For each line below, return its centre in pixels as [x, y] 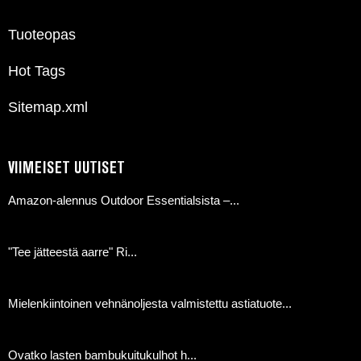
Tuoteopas [42, 35]
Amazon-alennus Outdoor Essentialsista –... [124, 201]
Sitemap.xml [48, 108]
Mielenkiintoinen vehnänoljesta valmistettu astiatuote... [150, 304]
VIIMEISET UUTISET [66, 168]
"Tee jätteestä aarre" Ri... [73, 252]
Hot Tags [37, 71]
